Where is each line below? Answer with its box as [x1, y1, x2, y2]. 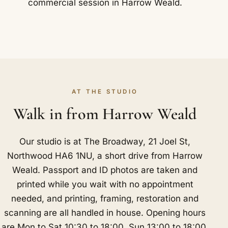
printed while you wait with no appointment [16, 179, 193, 189]
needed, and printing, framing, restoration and [11, 193, 199, 204]
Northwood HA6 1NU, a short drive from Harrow [7, 150, 203, 161]
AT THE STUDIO [72, 88, 138, 96]
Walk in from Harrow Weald [13, 104, 197, 124]
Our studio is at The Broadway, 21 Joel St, [19, 136, 191, 147]
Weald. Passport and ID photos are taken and [12, 164, 198, 175]
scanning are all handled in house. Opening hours [4, 207, 206, 218]
